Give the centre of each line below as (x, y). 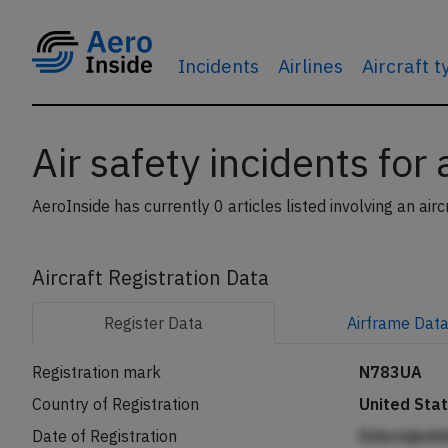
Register (136, 323)
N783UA (391, 372)
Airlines (310, 65)
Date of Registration (104, 436)
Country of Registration (115, 404)
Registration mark (96, 372)
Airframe (381, 323)
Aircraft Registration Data (150, 277)
